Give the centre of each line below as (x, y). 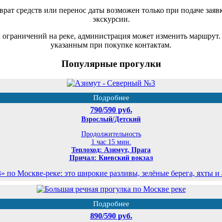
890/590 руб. (111, 216)
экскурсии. (111, 19)
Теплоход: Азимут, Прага (111, 150)
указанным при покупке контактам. (111, 45)
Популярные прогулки (111, 64)
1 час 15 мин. (111, 142)
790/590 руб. (111, 110)
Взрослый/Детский (111, 119)
